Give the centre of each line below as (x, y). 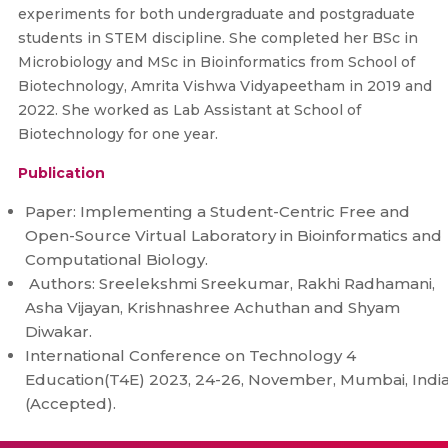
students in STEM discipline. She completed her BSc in (217, 38)
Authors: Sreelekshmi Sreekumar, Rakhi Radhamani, (230, 283)
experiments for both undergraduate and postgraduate (216, 14)
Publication (61, 173)
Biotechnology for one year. (119, 134)
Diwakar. (60, 331)
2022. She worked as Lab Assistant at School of (189, 110)
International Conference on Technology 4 (190, 355)
